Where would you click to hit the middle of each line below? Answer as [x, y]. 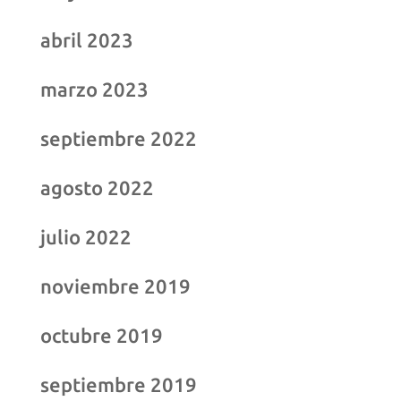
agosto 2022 [97, 187]
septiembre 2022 [118, 138]
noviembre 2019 [115, 286]
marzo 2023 [94, 89]
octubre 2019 [101, 335]
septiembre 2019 [118, 384]
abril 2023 [86, 39]
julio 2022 [85, 236]
